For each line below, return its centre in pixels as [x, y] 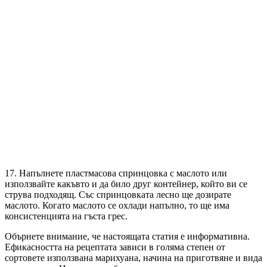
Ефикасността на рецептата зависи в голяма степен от [115, 247]
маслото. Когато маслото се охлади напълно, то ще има [117, 206]
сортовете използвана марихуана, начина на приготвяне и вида [133, 258]
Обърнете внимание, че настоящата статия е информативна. [127, 237]
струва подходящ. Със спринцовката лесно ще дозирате [118, 195]
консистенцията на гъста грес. [66, 216]
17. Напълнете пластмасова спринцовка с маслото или [116, 173]
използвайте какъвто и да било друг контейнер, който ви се [126, 184]
